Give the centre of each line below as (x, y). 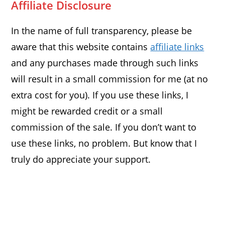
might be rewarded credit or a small (87, 111)
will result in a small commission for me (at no (110, 79)
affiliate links (177, 47)
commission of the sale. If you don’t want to (104, 127)
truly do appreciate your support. (81, 159)
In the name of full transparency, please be (102, 31)
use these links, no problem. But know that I (104, 143)
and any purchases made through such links (105, 63)
